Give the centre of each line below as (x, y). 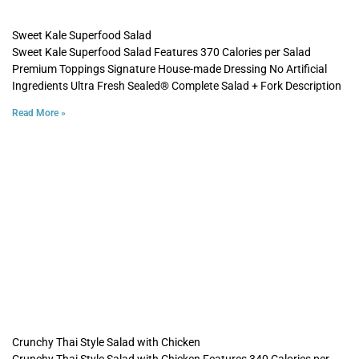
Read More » (39, 113)
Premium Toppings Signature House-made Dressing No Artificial (169, 69)
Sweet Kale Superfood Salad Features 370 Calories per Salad (161, 52)
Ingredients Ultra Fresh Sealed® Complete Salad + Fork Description (177, 85)
